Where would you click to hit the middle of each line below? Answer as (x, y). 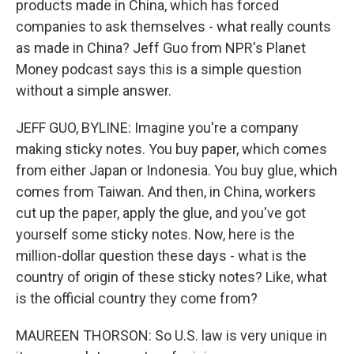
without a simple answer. (94, 90)
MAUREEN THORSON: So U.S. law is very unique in (171, 335)
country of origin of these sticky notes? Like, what (171, 277)
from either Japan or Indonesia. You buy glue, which (177, 170)
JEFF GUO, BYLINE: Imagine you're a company (157, 128)
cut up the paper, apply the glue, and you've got (161, 213)
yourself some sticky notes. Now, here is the (155, 234)
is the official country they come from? (137, 298)
